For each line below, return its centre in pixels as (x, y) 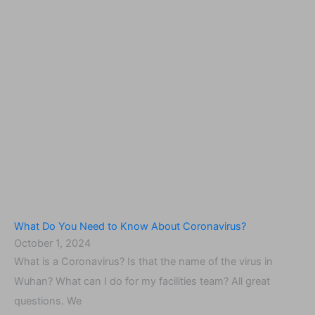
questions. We (48, 301)
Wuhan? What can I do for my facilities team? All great (142, 281)
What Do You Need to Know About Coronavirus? (130, 226)
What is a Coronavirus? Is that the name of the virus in (143, 261)
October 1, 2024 (52, 243)
